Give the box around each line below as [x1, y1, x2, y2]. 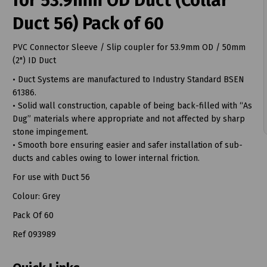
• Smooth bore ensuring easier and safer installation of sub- [12, 139, 243, 150]
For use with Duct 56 [12, 172, 90, 182]
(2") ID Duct [12, 55, 56, 66]
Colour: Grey [12, 191, 60, 201]
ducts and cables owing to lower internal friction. [12, 153, 200, 163]
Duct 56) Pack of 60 [12, 13, 164, 34]
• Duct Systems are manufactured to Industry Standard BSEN [12, 74, 244, 85]
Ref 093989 [12, 229, 56, 240]
